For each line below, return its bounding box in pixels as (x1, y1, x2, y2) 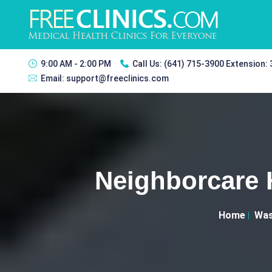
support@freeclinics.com (66, 73, 169, 83)
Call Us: (132, 59, 164, 69)
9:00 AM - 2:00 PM (41, 59, 111, 69)
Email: (41, 73, 66, 83)
